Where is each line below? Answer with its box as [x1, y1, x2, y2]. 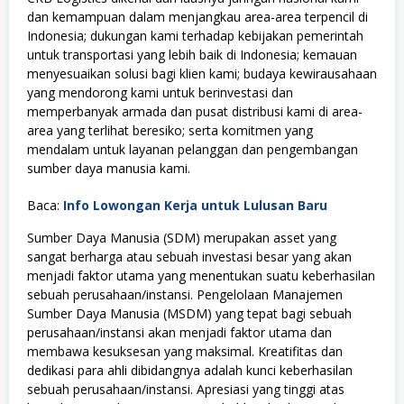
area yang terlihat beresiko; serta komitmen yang [27, 121, 313, 139]
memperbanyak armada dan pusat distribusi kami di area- [27, 102, 363, 120]
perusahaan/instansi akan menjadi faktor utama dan [27, 323, 332, 341]
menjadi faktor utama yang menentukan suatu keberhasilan [27, 266, 375, 284]
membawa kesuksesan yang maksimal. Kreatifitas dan [27, 342, 343, 360]
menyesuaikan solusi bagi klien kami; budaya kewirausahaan [27, 64, 377, 82]
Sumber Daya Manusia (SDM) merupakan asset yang [27, 228, 336, 246]
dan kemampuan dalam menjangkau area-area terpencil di [27, 7, 368, 25]
